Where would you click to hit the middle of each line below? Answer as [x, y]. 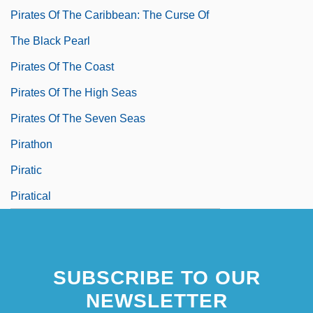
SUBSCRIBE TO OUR [156, 277]
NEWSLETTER [156, 300]
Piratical [31, 196]
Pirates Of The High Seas [74, 92]
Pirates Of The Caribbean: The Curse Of [110, 15]
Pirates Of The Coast [62, 66]
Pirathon [31, 144]
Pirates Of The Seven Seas [78, 118]
